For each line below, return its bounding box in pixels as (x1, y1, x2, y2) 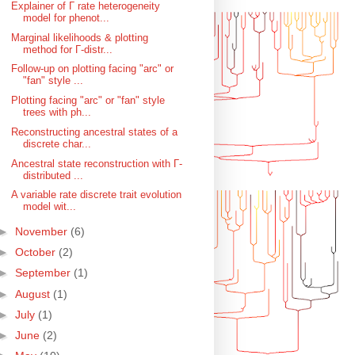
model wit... (22, 200, 76, 213)
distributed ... (22, 169, 83, 181)
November (14, 225, 71, 238)
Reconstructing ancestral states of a (10, 125, 177, 138)
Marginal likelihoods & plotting (10, 31, 148, 44)
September (14, 267, 74, 280)
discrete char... (22, 137, 91, 150)
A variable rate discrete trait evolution (10, 189, 181, 201)
